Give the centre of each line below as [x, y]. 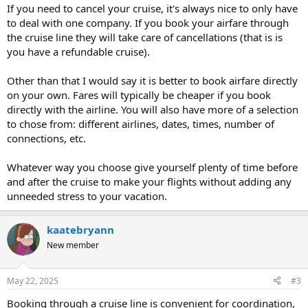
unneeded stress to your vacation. [87, 196]
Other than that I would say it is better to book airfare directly [152, 80]
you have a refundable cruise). [78, 52]
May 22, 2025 [33, 280]
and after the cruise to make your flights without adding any [149, 181]
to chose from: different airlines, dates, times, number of [141, 124]
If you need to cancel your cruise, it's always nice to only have [152, 8]
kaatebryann [80, 230]
